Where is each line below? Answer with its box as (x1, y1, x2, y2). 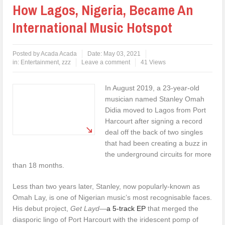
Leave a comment (81, 58, 131, 66)
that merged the (146, 204, 199, 212)
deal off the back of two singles (105, 128, 203, 136)
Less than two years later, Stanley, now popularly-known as (13, 182, 200, 190)
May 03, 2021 (103, 50, 141, 57)
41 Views (141, 58, 166, 66)
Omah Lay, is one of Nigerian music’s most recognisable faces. (13, 193, 212, 201)
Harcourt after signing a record (105, 117, 203, 125)
